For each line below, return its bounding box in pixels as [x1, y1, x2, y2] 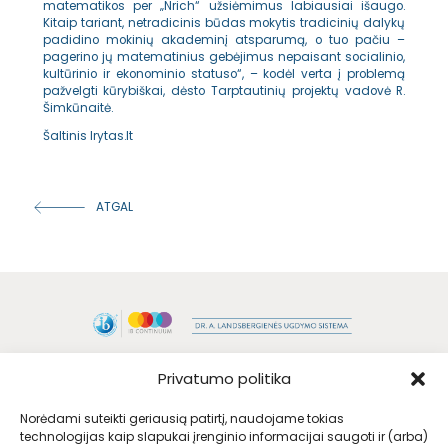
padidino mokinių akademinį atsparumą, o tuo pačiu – [42, 32, 406, 49]
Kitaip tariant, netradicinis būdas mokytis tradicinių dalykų [42, 15, 406, 32]
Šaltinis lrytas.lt [42, 128, 133, 145]
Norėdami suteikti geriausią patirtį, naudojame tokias [20, 410, 344, 427]
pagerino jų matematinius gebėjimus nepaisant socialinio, [42, 49, 406, 66]
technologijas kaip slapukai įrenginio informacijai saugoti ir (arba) [20, 428, 428, 445]
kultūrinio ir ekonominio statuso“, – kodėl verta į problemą [42, 66, 406, 83]
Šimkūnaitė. [42, 100, 113, 117]
